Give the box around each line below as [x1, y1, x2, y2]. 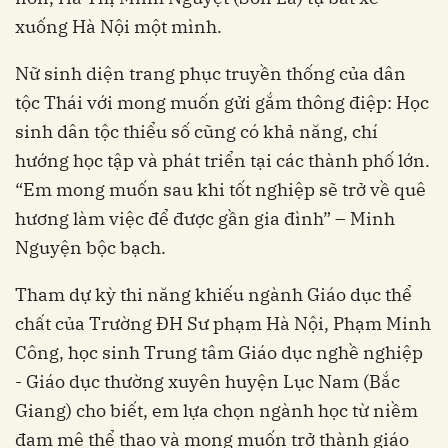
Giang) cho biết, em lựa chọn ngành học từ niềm [15, 398, 418, 422]
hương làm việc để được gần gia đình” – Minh [15, 206, 395, 230]
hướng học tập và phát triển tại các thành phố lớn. [15, 148, 430, 172]
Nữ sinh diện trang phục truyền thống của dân [15, 61, 406, 85]
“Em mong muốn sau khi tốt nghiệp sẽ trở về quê [15, 177, 426, 201]
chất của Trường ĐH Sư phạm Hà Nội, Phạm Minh [15, 311, 431, 335]
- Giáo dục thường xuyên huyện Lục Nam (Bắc [15, 369, 400, 393]
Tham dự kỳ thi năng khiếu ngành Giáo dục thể [15, 282, 412, 306]
